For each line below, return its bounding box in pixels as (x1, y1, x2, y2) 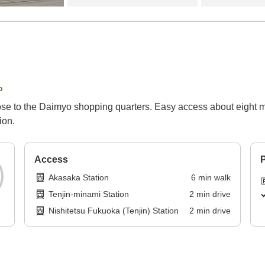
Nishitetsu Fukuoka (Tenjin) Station (49, 206, 179, 216)
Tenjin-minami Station (49, 189, 130, 199)
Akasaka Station (49, 173, 109, 183)
